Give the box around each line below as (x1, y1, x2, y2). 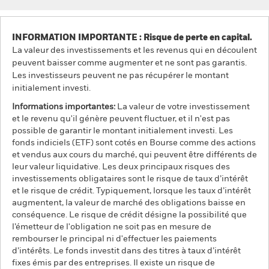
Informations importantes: (12, 103, 117, 111)
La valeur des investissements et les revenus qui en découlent (12, 46, 257, 55)
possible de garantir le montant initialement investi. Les (12, 127, 233, 135)
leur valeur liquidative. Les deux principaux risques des (12, 163, 230, 171)
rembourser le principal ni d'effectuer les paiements (12, 235, 217, 243)
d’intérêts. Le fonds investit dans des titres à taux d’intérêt (12, 247, 241, 255)
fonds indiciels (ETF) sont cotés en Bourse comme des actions (12, 139, 256, 147)
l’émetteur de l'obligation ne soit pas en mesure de (12, 223, 211, 231)
